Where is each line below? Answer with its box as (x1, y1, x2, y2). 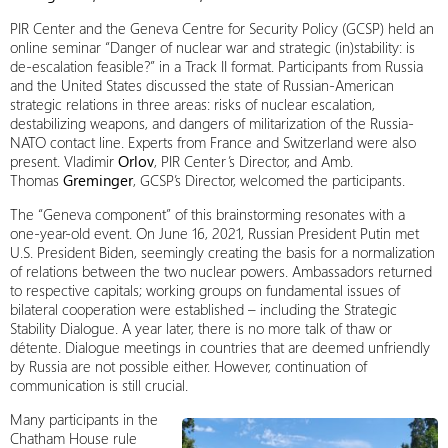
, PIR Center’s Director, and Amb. (154, 151, 353, 171)
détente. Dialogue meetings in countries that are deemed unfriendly (10, 337, 430, 357)
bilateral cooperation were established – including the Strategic (10, 299, 397, 319)
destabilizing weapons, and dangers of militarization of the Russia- (10, 113, 414, 133)
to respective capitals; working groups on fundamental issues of (10, 280, 400, 300)
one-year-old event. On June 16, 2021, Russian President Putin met (10, 223, 419, 243)
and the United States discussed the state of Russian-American (10, 75, 394, 95)
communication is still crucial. (10, 375, 188, 395)
